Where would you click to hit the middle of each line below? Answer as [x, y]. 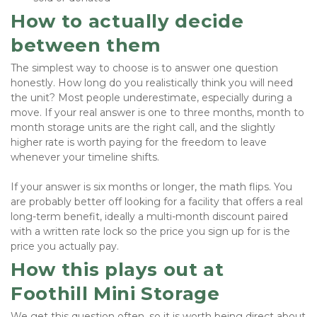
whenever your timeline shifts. [85, 157]
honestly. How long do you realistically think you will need [152, 83]
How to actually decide [127, 22]
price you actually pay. [65, 247]
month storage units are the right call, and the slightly [143, 128]
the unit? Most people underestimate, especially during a [151, 98]
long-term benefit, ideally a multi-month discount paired [149, 217]
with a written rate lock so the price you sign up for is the [150, 232]
